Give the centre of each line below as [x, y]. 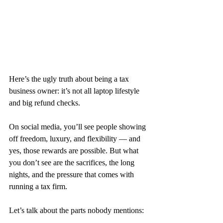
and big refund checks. [45, 103]
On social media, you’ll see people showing [78, 126]
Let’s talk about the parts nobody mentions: [76, 210]
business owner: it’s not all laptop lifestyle [75, 91]
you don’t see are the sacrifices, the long [73, 162]
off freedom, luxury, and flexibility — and [76, 138]
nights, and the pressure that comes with [72, 174]
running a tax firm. [38, 186]
